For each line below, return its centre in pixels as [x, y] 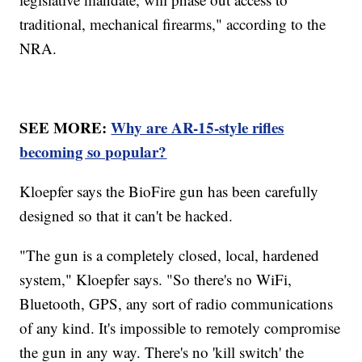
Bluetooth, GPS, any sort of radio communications [177, 303]
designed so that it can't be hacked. [126, 215]
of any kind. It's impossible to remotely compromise [180, 327]
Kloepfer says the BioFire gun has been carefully [169, 191]
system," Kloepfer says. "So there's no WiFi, [156, 279]
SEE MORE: [65, 127]
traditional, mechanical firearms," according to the [173, 23]
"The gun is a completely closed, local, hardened [170, 255]
